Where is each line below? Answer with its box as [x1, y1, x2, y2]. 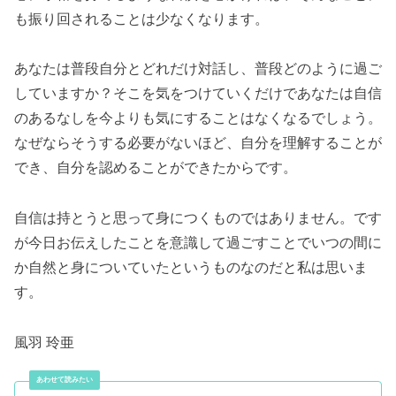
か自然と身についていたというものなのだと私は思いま [14, 260, 368, 276]
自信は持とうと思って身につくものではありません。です [14, 210, 382, 226]
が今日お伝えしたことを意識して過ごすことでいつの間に [14, 235, 382, 251]
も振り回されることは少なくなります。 [14, 11, 269, 27]
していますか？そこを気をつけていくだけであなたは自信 [14, 86, 382, 102]
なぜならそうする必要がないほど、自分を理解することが [14, 135, 382, 151]
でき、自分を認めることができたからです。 [14, 160, 297, 176]
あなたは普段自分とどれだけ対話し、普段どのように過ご [14, 61, 382, 77]
